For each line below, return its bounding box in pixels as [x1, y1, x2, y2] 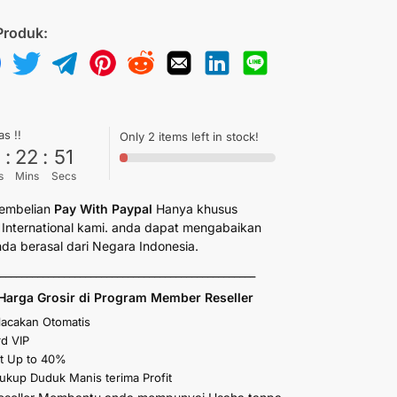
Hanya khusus [152, 200, 238, 216]
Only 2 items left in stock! [120, 128, 260, 144]
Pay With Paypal [54, 200, 153, 216]
